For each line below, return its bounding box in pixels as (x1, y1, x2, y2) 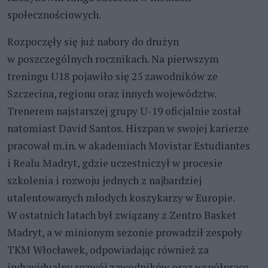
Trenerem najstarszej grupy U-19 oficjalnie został (7, 103, 241, 118)
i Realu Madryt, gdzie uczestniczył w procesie (7, 156, 223, 170)
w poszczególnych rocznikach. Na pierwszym (7, 51, 219, 66)
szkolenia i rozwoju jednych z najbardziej (7, 173, 202, 187)
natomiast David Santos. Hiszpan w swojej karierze (7, 121, 249, 135)
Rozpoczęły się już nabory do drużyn (7, 34, 179, 48)
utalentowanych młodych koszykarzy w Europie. (7, 190, 234, 205)
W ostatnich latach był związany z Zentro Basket (7, 208, 236, 222)
